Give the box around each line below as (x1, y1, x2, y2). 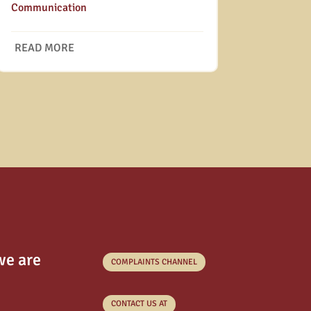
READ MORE (14, 40, 74, 55)
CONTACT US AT (110, 299, 167, 310)
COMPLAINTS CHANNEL (110, 256, 197, 267)
